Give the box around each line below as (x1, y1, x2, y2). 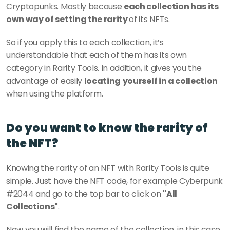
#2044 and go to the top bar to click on (6, 188, 163, 200)
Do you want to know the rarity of (6, 120, 208, 136)
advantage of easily (6, 75, 84, 87)
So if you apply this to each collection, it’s (6, 36, 164, 48)
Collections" (6, 201, 59, 213)
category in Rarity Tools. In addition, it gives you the (6, 62, 202, 74)
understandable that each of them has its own (6, 49, 187, 61)
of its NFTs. (129, 13, 172, 25)
